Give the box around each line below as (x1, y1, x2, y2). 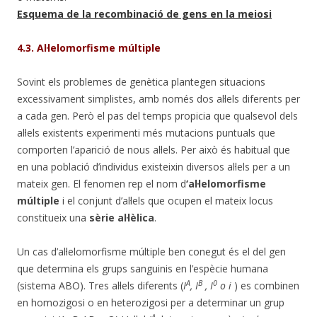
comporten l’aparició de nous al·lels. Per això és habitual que (17, 142, 290, 156)
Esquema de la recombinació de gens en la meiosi (17, 6, 272, 21)
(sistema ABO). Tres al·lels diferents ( (17, 278, 183, 292)
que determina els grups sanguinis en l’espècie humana (17, 261, 268, 275)
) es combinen (234, 278, 299, 292)
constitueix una (17, 210, 89, 224)
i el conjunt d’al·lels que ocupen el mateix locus (62, 193, 273, 207)
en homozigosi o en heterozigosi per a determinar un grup (17, 295, 284, 309)
